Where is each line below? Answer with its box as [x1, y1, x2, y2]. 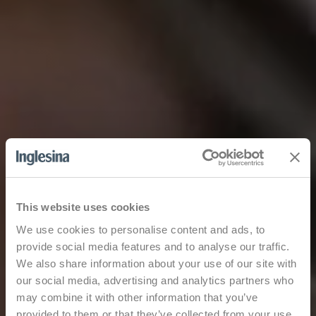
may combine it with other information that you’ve [16, 291, 258, 303]
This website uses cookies [16, 201, 150, 213]
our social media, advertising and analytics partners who [16, 274, 293, 286]
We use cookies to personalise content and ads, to [16, 223, 265, 236]
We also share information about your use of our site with [16, 257, 297, 269]
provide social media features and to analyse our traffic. [16, 240, 290, 253]
